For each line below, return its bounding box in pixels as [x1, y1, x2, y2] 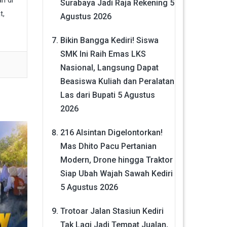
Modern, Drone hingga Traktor [60, 155, 173, 165]
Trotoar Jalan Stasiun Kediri [60, 206, 164, 216]
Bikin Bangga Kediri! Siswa [60, 35, 159, 45]
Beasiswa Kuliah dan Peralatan [60, 76, 174, 86]
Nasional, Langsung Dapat [60, 62, 159, 72]
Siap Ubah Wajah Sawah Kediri [60, 168, 173, 178]
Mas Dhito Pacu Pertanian [60, 141, 157, 151]
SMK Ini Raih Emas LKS [60, 49, 146, 59]
